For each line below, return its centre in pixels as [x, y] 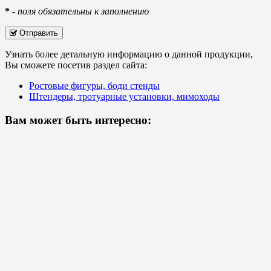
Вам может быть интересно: [78, 120]
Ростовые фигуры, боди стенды [94, 86]
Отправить [38, 33]
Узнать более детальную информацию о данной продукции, [129, 54]
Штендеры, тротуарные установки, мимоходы [124, 97]
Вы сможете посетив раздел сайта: [76, 65]
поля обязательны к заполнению [83, 11]
